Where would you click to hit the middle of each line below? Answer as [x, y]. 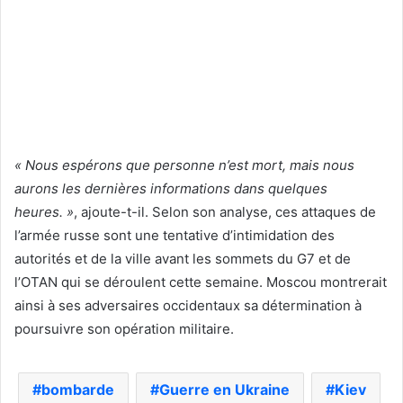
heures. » [44, 211]
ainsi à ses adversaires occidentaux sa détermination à [188, 305]
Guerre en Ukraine [224, 389]
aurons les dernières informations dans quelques [171, 188]
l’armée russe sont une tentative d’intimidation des [175, 235]
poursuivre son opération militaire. [124, 328]
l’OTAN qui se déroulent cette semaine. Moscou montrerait [201, 282]
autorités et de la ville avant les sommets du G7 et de [183, 258]
